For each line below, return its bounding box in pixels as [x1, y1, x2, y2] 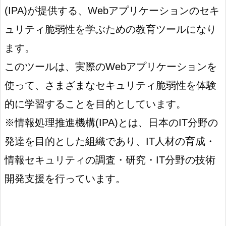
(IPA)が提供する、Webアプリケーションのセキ [5, 5, 219, 16]
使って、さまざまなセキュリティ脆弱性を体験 [5, 79, 216, 91]
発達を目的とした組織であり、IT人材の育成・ [5, 135, 215, 147]
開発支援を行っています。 [5, 173, 129, 184]
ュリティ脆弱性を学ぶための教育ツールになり [5, 23, 216, 35]
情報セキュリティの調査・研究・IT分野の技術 [5, 154, 215, 165]
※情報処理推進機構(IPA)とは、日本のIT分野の [5, 117, 218, 128]
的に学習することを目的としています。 [5, 98, 186, 109]
